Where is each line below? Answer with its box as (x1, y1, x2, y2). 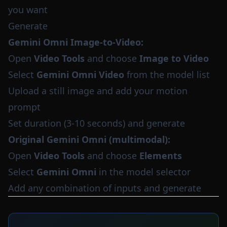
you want (8, 4, 48, 16)
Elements (139, 149, 182, 162)
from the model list (124, 68, 210, 81)
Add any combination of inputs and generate (8, 182, 201, 194)
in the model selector (96, 166, 191, 178)
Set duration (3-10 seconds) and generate (8, 117, 185, 129)
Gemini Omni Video (36, 68, 124, 81)
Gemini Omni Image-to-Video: (8, 36, 143, 48)
